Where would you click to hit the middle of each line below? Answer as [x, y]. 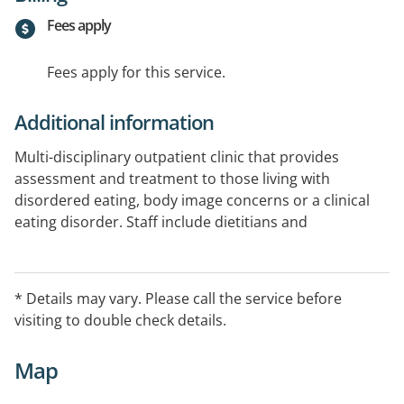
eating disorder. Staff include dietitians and [161, 222]
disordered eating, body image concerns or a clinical [192, 201]
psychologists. [63, 244]
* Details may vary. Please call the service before [178, 299]
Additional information [114, 122]
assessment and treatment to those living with [172, 179]
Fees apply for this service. [136, 73]
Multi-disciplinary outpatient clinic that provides [177, 157]
